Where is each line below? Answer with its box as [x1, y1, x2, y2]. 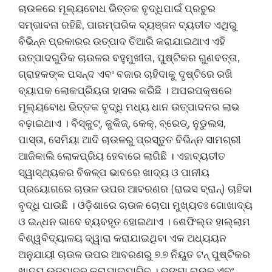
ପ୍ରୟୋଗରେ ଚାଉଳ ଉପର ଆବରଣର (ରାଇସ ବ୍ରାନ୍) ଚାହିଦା [18, 182, 252, 195]
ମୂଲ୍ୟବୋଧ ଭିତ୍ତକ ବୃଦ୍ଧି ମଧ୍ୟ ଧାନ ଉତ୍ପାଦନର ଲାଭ [18, 100, 239, 113]
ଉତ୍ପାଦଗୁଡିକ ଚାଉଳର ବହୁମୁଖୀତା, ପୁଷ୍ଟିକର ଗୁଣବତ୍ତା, [18, 51, 240, 64]
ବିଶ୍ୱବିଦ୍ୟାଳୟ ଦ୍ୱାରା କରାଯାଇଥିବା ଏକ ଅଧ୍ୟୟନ [18, 231, 226, 244]
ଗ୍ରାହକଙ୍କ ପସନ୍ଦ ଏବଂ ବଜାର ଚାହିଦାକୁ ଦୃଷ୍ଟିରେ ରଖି [18, 67, 233, 80]
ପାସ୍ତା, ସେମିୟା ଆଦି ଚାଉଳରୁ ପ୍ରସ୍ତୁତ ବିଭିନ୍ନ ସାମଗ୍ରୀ [18, 133, 241, 146]
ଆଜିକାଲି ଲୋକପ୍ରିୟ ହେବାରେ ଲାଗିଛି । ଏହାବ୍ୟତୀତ [18, 149, 225, 162]
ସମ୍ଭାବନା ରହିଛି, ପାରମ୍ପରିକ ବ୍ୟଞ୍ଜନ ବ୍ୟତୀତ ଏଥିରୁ [18, 18, 237, 31]
